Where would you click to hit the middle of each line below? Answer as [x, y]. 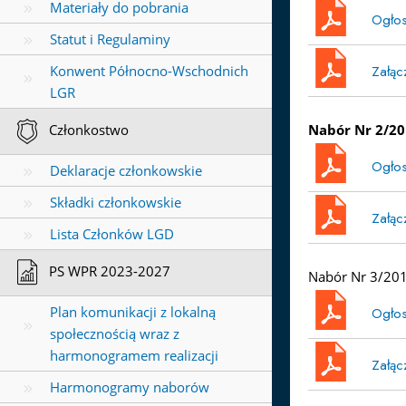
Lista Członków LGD [112, 234]
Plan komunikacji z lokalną [133, 312]
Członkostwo [87, 130]
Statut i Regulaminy [110, 39]
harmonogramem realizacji [134, 356]
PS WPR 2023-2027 [108, 271]
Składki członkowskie [116, 203]
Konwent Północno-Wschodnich [149, 71]
